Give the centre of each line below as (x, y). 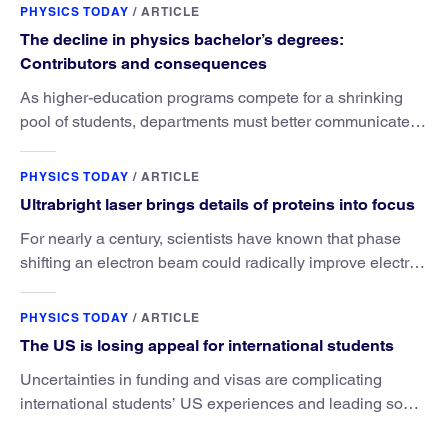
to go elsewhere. (78, 427)
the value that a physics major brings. (151, 145)
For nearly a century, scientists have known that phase (210, 238)
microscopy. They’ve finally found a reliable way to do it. (216, 286)
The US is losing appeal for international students (207, 345)
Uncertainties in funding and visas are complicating (201, 379)
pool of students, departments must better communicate (215, 121)
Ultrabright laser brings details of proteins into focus (217, 204)
